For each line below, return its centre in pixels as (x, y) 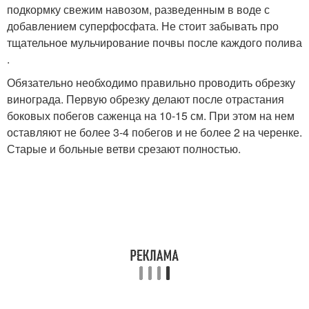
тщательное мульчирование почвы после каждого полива (154, 42)
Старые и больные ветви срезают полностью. (124, 148)
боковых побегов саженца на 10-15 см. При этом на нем (151, 115)
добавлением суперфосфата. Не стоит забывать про (143, 26)
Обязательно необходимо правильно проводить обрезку (151, 82)
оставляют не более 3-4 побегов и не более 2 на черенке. (154, 132)
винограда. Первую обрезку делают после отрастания (146, 99)
